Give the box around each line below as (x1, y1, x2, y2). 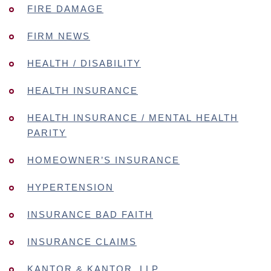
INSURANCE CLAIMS (27, 237, 137, 247)
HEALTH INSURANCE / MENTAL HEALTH (27, 113, 238, 123)
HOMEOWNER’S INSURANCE (27, 155, 180, 165)
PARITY (27, 128, 67, 138)
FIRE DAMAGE (27, 4, 103, 14)
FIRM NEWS (27, 31, 90, 41)
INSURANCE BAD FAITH (27, 209, 153, 220)
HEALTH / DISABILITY (27, 58, 141, 68)
